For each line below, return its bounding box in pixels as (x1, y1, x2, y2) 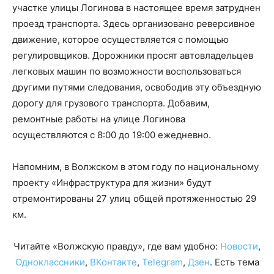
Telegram (141, 256, 183, 268)
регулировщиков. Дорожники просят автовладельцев (12, 50, 253, 62)
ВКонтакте (89, 256, 137, 268)
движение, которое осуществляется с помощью (12, 34, 229, 46)
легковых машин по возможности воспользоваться (12, 65, 241, 78)
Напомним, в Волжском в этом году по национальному (12, 161, 259, 173)
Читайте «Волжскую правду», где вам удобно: (13, 240, 220, 253)
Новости (220, 240, 258, 253)
